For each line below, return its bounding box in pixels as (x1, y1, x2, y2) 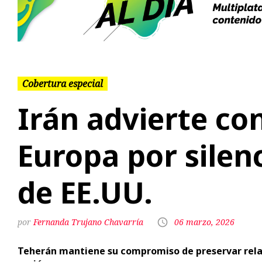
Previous (73, 2, 110, 13)
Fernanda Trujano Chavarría (33, 216, 143, 227)
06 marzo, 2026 (174, 216, 235, 227)
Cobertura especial (22, 77, 103, 91)
